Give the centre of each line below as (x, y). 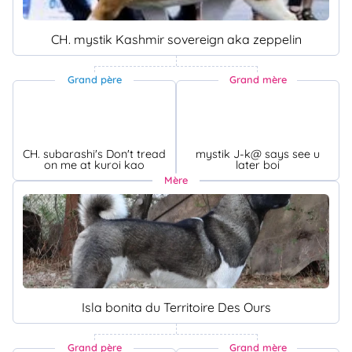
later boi (258, 165)
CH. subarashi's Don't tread (94, 154)
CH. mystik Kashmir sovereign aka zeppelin (176, 39)
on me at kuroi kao (94, 165)
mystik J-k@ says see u (258, 154)
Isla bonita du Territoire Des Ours (176, 307)
